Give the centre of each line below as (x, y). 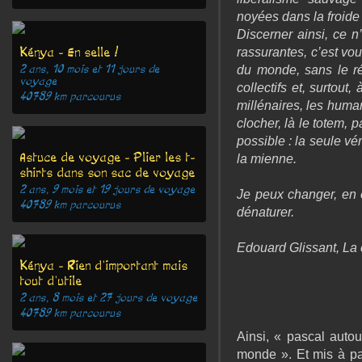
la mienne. (267, 159)
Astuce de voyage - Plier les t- (108, 157)
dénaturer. (265, 212)
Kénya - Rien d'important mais (104, 265)
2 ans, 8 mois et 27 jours (82, 298)
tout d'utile (51, 281)
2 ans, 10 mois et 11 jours (83, 69)
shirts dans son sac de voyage (108, 173)
